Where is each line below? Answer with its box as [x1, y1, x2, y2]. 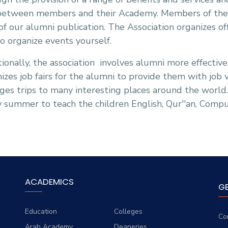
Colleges [113, 206, 142, 216]
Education [24, 206, 57, 216]
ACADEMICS [24, 175, 74, 188]
